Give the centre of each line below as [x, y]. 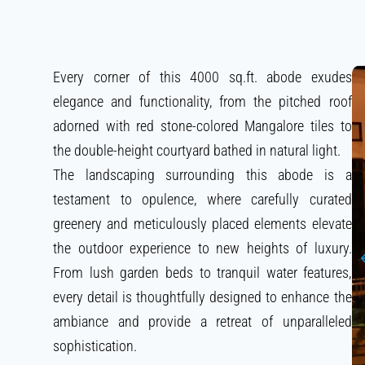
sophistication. [95, 346]
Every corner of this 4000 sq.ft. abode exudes [202, 77]
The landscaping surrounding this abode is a [202, 175]
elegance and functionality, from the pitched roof [202, 102]
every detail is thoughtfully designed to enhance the [202, 297]
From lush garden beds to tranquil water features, [202, 273]
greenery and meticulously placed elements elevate [202, 224]
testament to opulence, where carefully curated [202, 200]
